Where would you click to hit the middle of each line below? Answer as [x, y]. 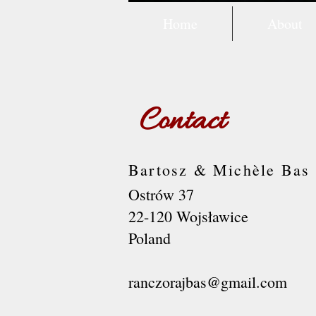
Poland [150, 238]
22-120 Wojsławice [188, 216]
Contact [182, 122]
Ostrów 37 [161, 194]
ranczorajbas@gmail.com [208, 282]
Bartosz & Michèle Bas [219, 170]
